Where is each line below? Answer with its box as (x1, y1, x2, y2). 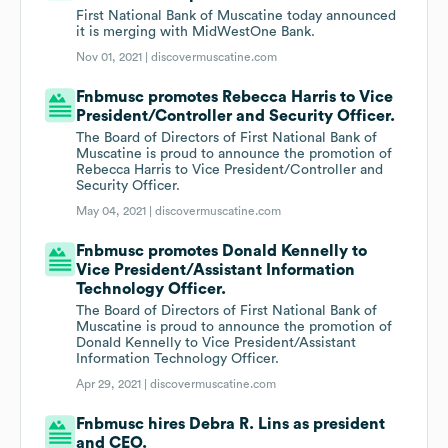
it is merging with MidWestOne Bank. (76, 25, 316, 40)
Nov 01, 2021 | (76, 51, 152, 64)
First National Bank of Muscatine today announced (76, 9, 397, 24)
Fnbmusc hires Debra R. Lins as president (76, 416, 386, 433)
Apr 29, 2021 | (76, 378, 151, 391)
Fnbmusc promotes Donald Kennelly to (76, 243, 368, 260)
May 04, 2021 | (76, 205, 156, 218)
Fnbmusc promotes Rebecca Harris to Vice (76, 89, 394, 106)
